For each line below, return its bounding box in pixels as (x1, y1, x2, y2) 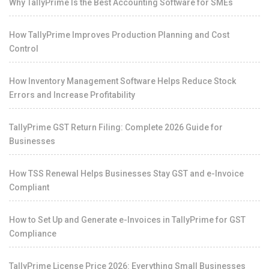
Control (9, 43, 38, 53)
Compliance (9, 228, 56, 238)
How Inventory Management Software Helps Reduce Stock (9, 76, 236, 86)
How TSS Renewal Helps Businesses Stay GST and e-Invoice (9, 168, 244, 178)
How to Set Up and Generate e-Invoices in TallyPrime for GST (9, 214, 246, 225)
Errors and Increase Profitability (9, 89, 135, 100)
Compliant (9, 182, 49, 192)
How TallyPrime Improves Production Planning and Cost (9, 29, 229, 40)
